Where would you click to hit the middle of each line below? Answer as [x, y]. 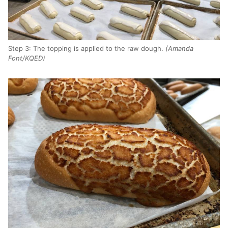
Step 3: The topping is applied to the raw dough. [87, 48]
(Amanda [179, 48]
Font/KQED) [27, 58]
